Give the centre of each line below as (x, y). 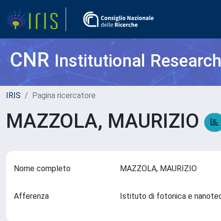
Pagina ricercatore (64, 95)
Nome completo (42, 168)
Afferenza (31, 196)
